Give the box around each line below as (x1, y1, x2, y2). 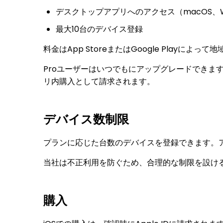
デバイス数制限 (43, 111, 129, 127)
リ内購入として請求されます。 (43, 76, 155, 87)
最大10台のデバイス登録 (56, 23, 143, 35)
